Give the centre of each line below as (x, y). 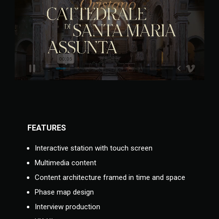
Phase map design (64, 192)
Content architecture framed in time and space (110, 178)
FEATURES (47, 128)
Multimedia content (66, 163)
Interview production (67, 207)
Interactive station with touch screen (94, 148)
